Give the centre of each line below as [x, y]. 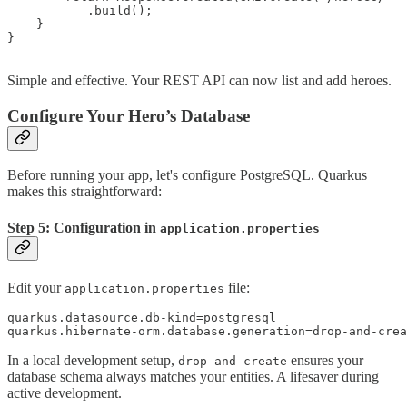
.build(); [80, 10]
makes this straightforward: [84, 192]
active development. [65, 392]
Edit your [36, 287]
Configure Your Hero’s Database [129, 115]
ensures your [325, 360]
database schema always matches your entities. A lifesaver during [193, 376]
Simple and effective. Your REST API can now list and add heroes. [199, 80]
